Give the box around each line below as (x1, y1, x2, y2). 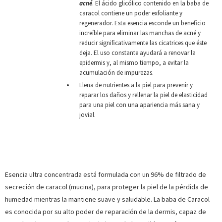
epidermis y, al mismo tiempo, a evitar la (79, 58, 189, 67)
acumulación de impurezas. (79, 68, 154, 77)
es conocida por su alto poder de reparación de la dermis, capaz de (5, 207, 206, 216)
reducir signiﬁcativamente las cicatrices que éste (79, 38, 207, 47)
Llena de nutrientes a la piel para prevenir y (79, 80, 193, 89)
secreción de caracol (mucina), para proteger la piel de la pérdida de (5, 182, 208, 191)
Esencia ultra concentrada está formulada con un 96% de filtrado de (5, 169, 206, 179)
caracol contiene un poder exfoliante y (79, 8, 182, 17)
